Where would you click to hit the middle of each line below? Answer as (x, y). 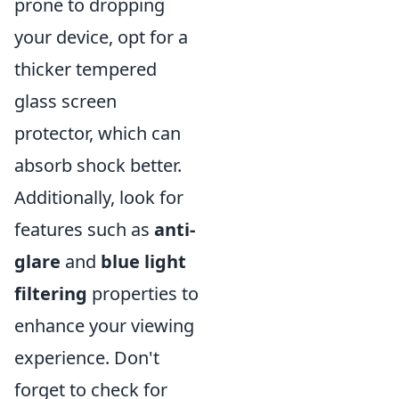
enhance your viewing (104, 326)
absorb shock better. (98, 165)
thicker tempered (85, 69)
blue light (143, 261)
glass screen (65, 101)
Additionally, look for (99, 197)
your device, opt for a (101, 37)
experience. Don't (87, 358)
